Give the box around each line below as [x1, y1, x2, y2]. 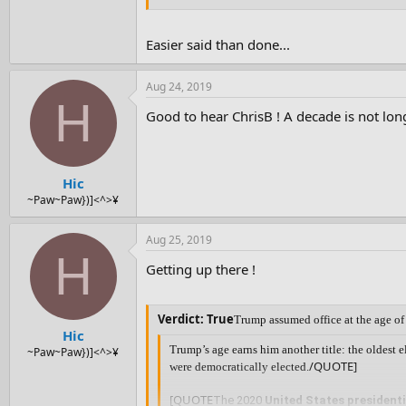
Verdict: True [158, 311, 234, 328]
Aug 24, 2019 [146, 79, 212, 95]
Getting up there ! [146, 259, 256, 278]
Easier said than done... [146, 35, 290, 54]
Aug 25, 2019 [146, 231, 212, 247]
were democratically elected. [169, 359, 309, 373]
